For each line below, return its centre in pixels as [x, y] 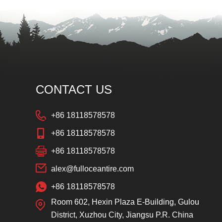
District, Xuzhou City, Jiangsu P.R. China [122, 215]
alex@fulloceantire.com [92, 169]
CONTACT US [74, 90]
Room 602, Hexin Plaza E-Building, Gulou [125, 202]
